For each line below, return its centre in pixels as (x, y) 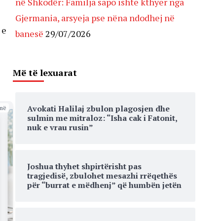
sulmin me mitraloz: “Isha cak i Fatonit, (102, 118)
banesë (29, 34)
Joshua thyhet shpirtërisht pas (84, 166)
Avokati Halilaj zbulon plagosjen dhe (98, 109)
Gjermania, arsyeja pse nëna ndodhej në (95, 18)
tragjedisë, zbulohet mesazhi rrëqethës (102, 176)
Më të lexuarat (45, 73)
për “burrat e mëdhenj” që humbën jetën (104, 185)
